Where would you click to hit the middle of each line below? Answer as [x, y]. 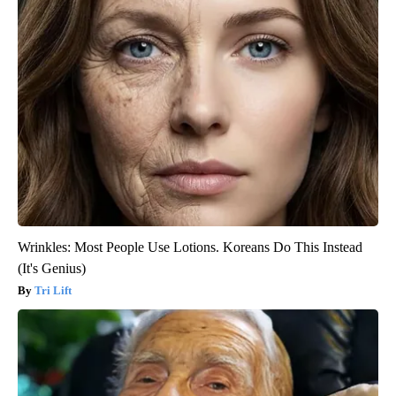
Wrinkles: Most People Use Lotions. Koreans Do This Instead [190, 247]
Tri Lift [53, 291]
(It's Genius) [52, 269]
